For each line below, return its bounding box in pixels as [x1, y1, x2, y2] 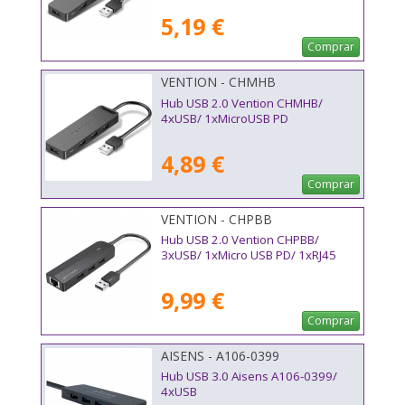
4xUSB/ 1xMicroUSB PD [161, 109, 288, 127]
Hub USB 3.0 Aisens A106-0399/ [161, 367, 337, 384]
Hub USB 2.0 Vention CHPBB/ [161, 231, 319, 248]
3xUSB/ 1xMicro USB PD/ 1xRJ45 [161, 246, 336, 263]
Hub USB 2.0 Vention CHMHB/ [161, 94, 323, 111]
